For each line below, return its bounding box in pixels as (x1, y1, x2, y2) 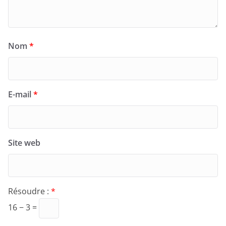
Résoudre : (8, 186, 51, 197)
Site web (8, 137, 40, 149)
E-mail (8, 89, 33, 100)
